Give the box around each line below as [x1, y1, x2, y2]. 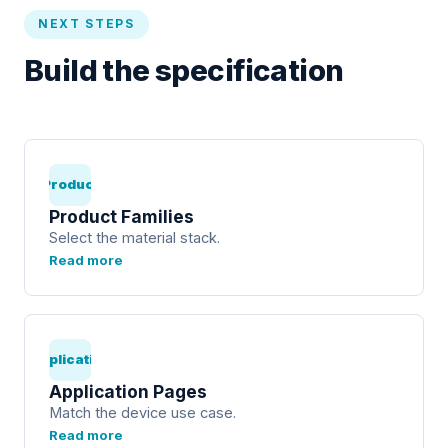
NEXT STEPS [38, 16, 135, 31]
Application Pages [49, 380, 207, 402]
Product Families [49, 205, 194, 227]
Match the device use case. [49, 403, 236, 422]
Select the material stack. [49, 228, 220, 247]
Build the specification [24, 51, 344, 88]
